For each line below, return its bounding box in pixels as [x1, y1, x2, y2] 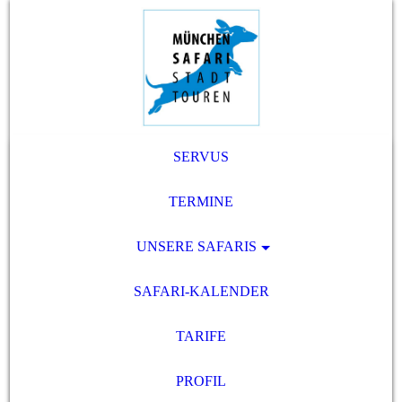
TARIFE [176, 328, 226, 344]
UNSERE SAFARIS [136, 239, 257, 254]
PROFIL [176, 373, 226, 389]
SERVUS [173, 149, 229, 164]
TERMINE [169, 194, 233, 209]
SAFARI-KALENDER [133, 284, 269, 299]
